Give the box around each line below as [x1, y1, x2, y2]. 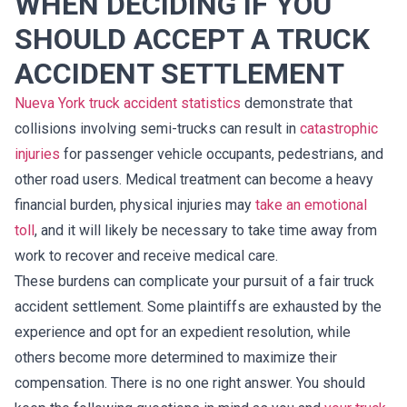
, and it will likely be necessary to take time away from [35, 222, 377, 240]
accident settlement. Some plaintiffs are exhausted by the [15, 298, 382, 316]
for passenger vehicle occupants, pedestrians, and [60, 145, 383, 164]
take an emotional [255, 196, 367, 214]
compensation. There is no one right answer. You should [15, 374, 365, 392]
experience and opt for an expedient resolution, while [15, 323, 351, 342]
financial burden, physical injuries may [15, 196, 255, 214]
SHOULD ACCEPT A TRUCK [15, 22, 370, 57]
